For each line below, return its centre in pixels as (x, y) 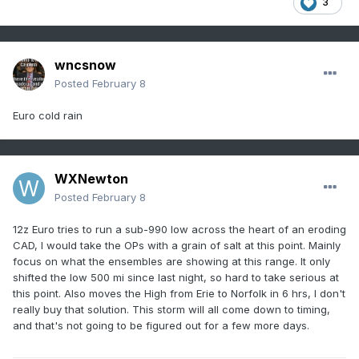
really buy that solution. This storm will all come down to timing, (171, 310)
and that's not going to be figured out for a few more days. (163, 326)
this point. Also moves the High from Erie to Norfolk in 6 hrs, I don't (179, 294)
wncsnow (85, 65)
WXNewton (91, 179)
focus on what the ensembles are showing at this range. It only (171, 262)
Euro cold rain (48, 116)
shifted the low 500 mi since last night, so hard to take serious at (176, 278)
